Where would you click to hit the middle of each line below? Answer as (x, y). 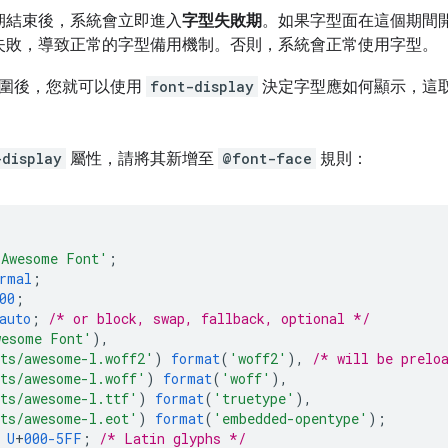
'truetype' (254, 399)
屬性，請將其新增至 (142, 159)
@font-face (267, 159)
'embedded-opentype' (290, 419)
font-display (202, 87)
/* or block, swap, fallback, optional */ (209, 319)
